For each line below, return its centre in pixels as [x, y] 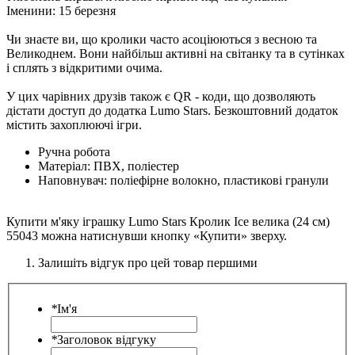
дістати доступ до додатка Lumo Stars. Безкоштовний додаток [172, 111]
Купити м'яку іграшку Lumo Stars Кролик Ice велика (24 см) [168, 222]
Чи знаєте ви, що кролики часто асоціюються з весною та [162, 40]
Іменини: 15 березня [61, 11]
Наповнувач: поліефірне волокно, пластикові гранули [183, 181]
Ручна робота [74, 152]
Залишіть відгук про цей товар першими [148, 263]
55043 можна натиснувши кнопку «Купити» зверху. [147, 236]
